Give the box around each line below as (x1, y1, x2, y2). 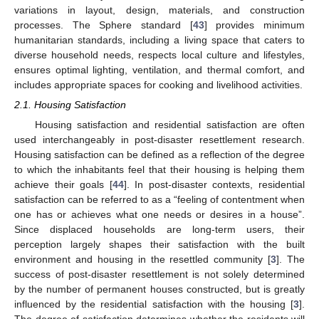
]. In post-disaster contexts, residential (123, 179, 305, 191)
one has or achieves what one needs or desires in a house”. (14, 209, 305, 221)
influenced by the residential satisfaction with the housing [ (14, 298, 293, 310)
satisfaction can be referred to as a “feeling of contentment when (14, 194, 305, 206)
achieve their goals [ (14, 179, 113, 191)
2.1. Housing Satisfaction (14, 99, 126, 110)
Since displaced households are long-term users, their (14, 224, 305, 236)
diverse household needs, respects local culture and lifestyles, (14, 48, 305, 61)
